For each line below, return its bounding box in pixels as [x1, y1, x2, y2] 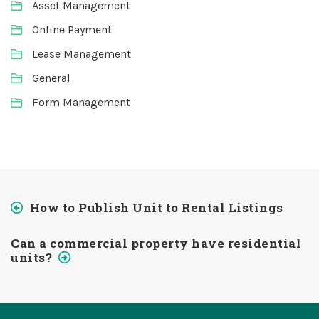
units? [11, 249, 52, 266]
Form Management [32, 95, 130, 109]
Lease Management [32, 47, 131, 61]
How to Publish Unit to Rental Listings [29, 199, 283, 216]
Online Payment [32, 23, 112, 36]
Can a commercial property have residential [11, 235, 301, 251]
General [32, 71, 70, 85]
